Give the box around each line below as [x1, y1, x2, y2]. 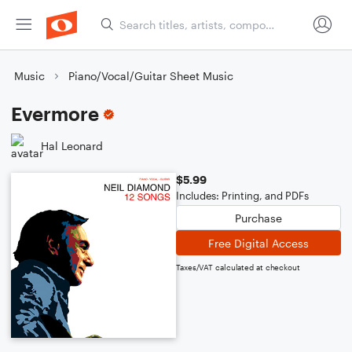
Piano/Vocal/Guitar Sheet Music [68, 69, 233, 82]
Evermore [11, 102, 99, 125]
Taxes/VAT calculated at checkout [176, 262, 300, 272]
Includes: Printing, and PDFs [176, 189, 309, 202]
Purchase [235, 211, 282, 225]
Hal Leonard [41, 138, 103, 152]
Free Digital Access [208, 236, 309, 250]
